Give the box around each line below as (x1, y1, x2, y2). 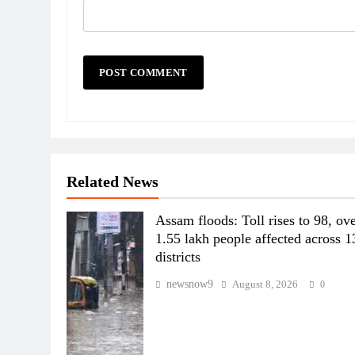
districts (155, 249, 201, 265)
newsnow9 (166, 278, 214, 291)
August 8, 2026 (232, 278, 299, 291)
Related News (67, 173, 158, 191)
